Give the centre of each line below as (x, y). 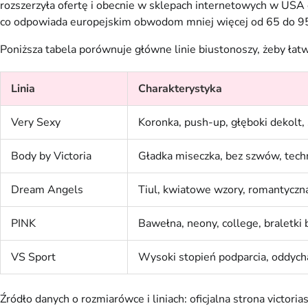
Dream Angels (47, 190)
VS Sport (33, 257)
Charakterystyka (180, 89)
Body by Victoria (51, 156)
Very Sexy (36, 123)
